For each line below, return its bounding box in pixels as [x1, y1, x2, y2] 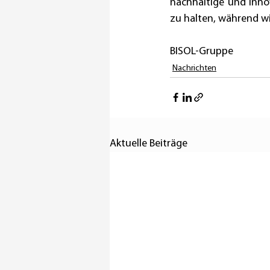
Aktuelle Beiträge [110, 137, 187, 149]
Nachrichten [172, 63, 216, 73]
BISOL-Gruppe [170, 45, 233, 57]
